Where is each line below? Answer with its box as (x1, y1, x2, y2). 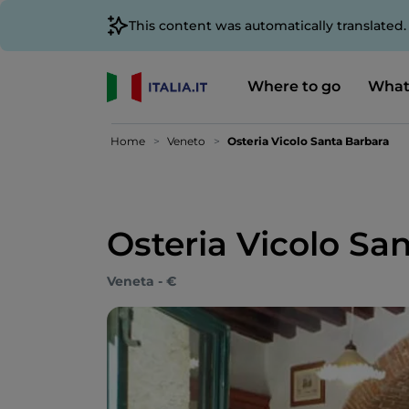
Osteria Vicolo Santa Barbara (227, 134, 389, 148)
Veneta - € (107, 273, 176, 289)
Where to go (246, 77, 341, 95)
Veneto (167, 134, 205, 148)
